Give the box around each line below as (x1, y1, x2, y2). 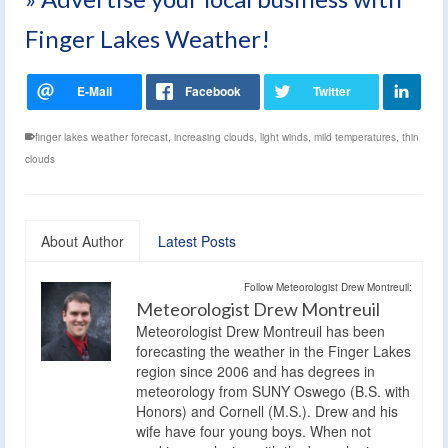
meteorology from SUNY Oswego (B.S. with (136, 380, 410, 401)
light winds (260, 129, 308, 144)
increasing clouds (174, 129, 254, 144)
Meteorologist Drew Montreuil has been (136, 320, 385, 341)
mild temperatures (314, 129, 396, 144)
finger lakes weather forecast (35, 129, 168, 144)
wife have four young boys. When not (136, 420, 371, 441)
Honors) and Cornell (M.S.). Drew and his (136, 400, 398, 421)
